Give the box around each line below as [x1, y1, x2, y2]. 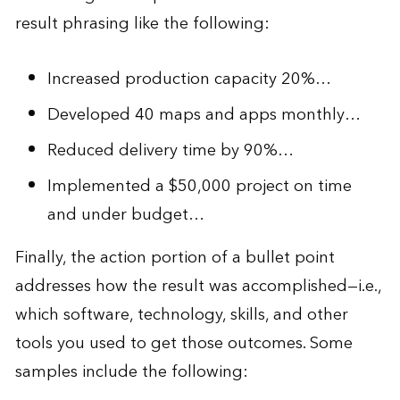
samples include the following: [14, 357, 248, 386]
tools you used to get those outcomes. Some [14, 329, 353, 357]
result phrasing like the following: [14, 9, 270, 37]
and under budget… [46, 200, 204, 229]
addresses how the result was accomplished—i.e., [14, 271, 381, 300]
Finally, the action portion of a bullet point [14, 243, 335, 271]
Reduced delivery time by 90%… [46, 136, 294, 164]
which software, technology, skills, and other [14, 300, 348, 329]
